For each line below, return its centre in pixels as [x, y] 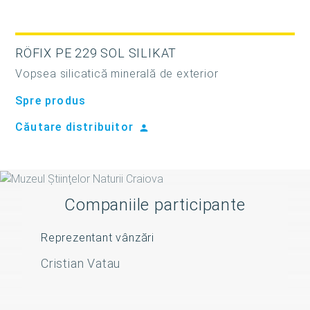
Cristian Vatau [81, 264]
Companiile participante [155, 205]
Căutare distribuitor [76, 127]
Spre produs [51, 101]
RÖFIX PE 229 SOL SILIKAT [96, 53]
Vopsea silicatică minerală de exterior [117, 74]
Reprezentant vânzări [98, 238]
